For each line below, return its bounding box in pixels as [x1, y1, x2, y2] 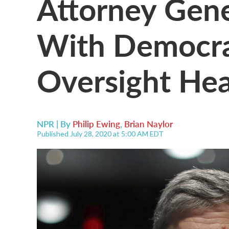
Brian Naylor [124, 118, 173, 130]
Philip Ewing [73, 118, 120, 130]
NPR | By [37, 118, 73, 130]
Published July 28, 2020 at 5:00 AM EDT [37, 129, 164, 138]
